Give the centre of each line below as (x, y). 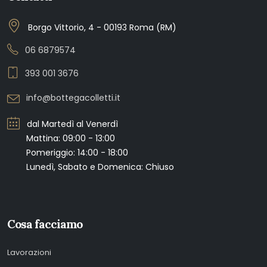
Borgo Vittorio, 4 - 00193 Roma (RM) (101, 27)
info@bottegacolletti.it (73, 98)
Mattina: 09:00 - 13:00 (61, 138)
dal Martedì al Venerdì (71, 124)
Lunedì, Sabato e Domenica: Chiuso (91, 167)
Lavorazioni (29, 252)
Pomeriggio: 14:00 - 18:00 (68, 153)
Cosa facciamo (45, 224)
